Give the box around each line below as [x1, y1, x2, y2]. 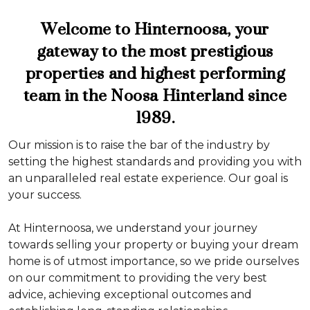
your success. [8, 188, 82, 202]
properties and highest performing [25, 53, 285, 94]
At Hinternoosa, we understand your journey [8, 221, 257, 235]
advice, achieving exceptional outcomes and [8, 288, 252, 302]
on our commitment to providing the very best [8, 271, 267, 285]
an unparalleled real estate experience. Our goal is [8, 172, 288, 185]
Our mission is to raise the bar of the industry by [8, 138, 270, 152]
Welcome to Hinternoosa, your [40, 8, 270, 50]
